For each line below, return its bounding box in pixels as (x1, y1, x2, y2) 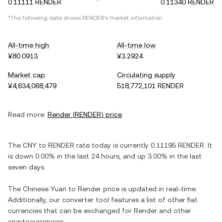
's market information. (104, 14, 163, 21)
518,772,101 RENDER (117, 82, 184, 90)
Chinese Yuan (23, 185, 66, 193)
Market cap (8, 71, 45, 79)
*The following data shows (8, 14, 82, 21)
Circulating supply (117, 71, 175, 79)
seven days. (8, 163, 46, 171)
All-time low (117, 41, 156, 49)
